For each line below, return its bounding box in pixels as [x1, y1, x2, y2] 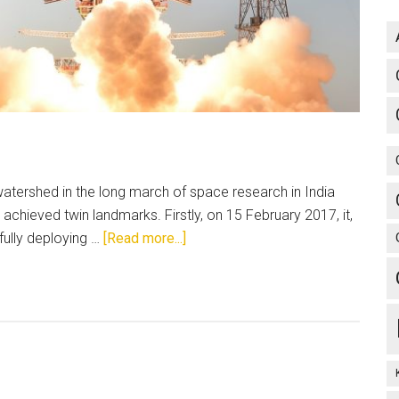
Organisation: [185, 321, 266, 338]
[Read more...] [103, 229, 186, 247]
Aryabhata [185, 367, 247, 385]
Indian [185, 251, 223, 269]
